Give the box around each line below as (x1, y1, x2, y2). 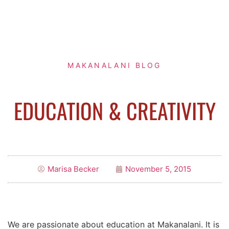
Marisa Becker (48, 164, 99, 174)
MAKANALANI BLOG (67, 61, 162, 70)
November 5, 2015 (125, 164, 191, 174)
